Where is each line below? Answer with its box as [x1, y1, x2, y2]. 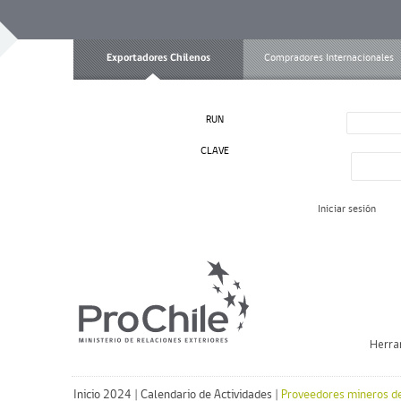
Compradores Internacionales [263, 53, 394, 64]
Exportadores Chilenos [107, 53, 210, 64]
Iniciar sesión [317, 204, 376, 215]
